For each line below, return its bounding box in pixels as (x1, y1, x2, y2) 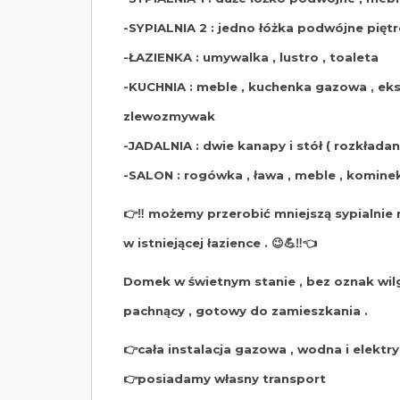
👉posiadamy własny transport (123, 371, 326, 387)
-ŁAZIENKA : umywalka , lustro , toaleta (123, 50, 379, 65)
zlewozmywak (123, 109, 215, 124)
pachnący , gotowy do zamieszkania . (123, 304, 368, 319)
